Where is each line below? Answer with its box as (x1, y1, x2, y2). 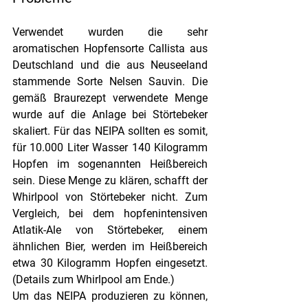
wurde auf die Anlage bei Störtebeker (12, 108, 208, 122)
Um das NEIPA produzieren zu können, (12, 289, 208, 303)
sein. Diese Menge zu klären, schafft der (12, 174, 208, 188)
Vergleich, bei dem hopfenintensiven (12, 207, 208, 221)
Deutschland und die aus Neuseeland (12, 58, 208, 72)
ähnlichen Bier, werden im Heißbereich (12, 240, 208, 254)
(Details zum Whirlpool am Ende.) (12, 273, 177, 287)
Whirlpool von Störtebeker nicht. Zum (12, 190, 208, 204)
